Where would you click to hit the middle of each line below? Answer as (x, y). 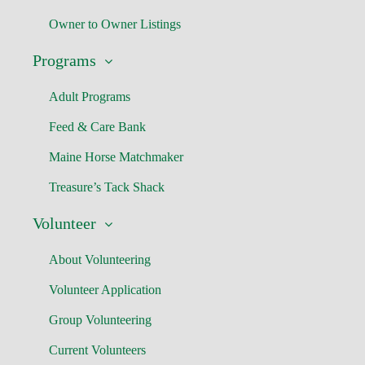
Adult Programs (90, 97)
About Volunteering (100, 259)
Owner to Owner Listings (115, 24)
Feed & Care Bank (97, 127)
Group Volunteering (100, 320)
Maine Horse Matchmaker (116, 157)
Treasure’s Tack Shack (107, 187)
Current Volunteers (97, 350)
